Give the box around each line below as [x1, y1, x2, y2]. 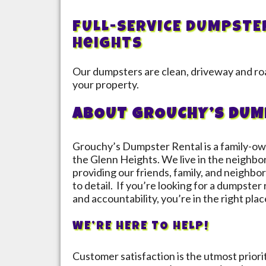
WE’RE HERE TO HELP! [72, 221, 209, 233]
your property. [72, 78, 139, 91]
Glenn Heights [90, 153, 157, 166]
